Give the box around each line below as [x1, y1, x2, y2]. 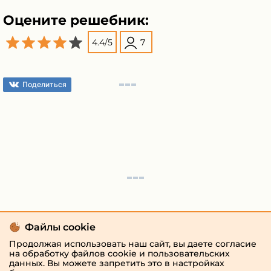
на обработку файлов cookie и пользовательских [9, 248, 230, 259]
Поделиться [22, 79, 67, 89]
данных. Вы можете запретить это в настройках [9, 258, 224, 269]
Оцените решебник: [3, 11, 149, 29]
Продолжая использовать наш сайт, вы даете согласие [9, 238, 256, 249]
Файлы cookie [25, 221, 96, 233]
